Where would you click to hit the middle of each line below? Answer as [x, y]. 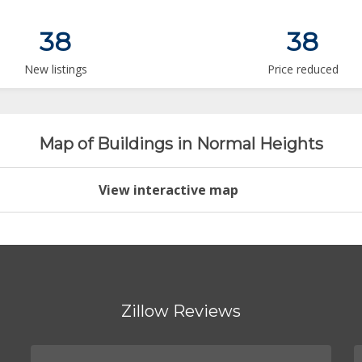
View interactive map [168, 189]
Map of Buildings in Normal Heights [181, 143]
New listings [55, 69]
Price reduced [303, 69]
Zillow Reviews [181, 311]
